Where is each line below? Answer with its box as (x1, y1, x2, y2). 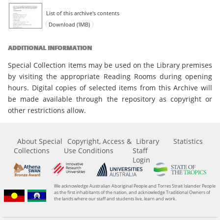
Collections (14, 145, 50, 155)
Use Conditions (64, 145, 114, 155)
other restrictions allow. (8, 105, 86, 115)
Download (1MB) (49, 21, 90, 28)
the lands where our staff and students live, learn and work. (54, 195, 177, 202)
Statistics (173, 136, 203, 146)
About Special (17, 136, 62, 146)
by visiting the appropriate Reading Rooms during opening (8, 71, 212, 81)
